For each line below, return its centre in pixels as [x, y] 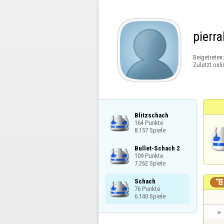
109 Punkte [148, 155]
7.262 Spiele [150, 163]
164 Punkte [148, 122]
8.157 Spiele [150, 130]
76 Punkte [147, 188]
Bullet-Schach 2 [157, 148]
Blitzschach [151, 115]
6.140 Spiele [150, 196]
